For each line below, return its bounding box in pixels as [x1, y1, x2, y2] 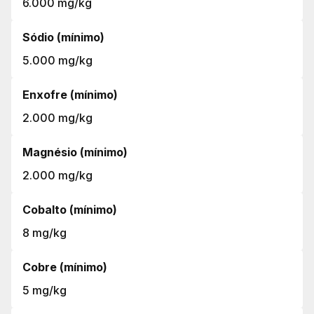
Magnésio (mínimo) [22, 145, 128, 159]
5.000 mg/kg [22, 53, 93, 67]
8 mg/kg [22, 226, 67, 240]
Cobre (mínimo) [22, 260, 107, 274]
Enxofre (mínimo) [22, 88, 118, 102]
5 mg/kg [22, 283, 67, 297]
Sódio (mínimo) [22, 30, 104, 44]
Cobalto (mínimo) [22, 203, 117, 217]
